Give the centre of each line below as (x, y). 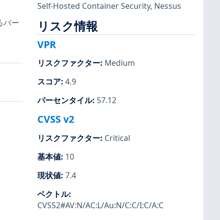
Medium (120, 63)
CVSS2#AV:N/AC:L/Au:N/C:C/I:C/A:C (100, 205)
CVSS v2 (56, 119)
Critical (117, 138)
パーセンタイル (65, 100)
